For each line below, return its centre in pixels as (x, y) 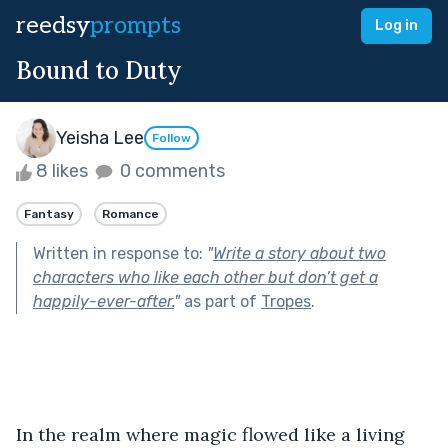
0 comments (170, 171)
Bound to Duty (99, 70)
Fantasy (49, 213)
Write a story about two (299, 253)
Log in (396, 25)
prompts (135, 25)
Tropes (286, 301)
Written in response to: (120, 253)
